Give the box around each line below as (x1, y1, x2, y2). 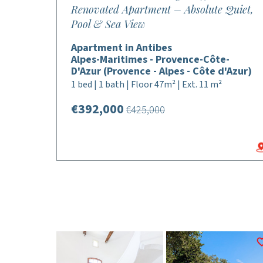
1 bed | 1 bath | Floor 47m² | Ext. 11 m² (71, 78, 222, 91)
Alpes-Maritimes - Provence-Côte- (71, 52, 230, 67)
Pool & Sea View (71, 17, 145, 31)
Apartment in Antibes (71, 41, 172, 55)
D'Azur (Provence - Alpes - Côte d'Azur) (71, 64, 252, 79)
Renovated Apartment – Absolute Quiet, (71, 2, 254, 16)
